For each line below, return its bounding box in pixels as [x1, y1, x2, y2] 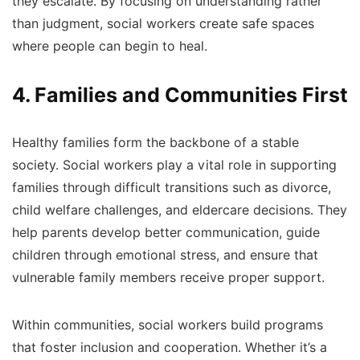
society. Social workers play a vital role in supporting [12, 157, 337, 173]
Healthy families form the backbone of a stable [12, 135, 299, 150]
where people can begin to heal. [12, 39, 211, 54]
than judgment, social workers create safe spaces [12, 16, 314, 31]
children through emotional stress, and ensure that [12, 247, 318, 263]
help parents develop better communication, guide [12, 225, 320, 240]
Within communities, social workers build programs [12, 317, 323, 333]
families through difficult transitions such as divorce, [12, 180, 331, 195]
